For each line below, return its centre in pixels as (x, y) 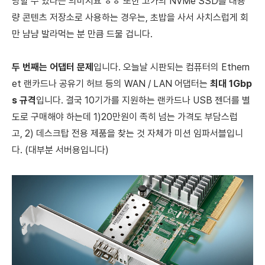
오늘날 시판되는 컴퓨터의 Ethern (186, 67)
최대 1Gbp (231, 84)
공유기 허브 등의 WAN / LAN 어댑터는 (135, 84)
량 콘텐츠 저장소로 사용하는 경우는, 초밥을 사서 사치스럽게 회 (130, 18)
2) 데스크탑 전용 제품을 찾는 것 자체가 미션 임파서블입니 (134, 134)
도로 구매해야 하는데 (53, 117)
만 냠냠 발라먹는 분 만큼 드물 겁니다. (82, 34)
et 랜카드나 (35, 84)
